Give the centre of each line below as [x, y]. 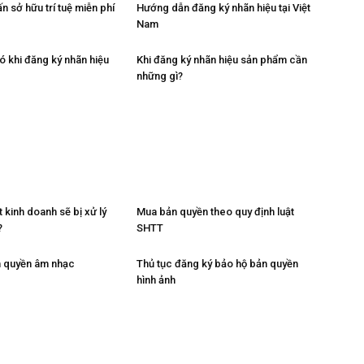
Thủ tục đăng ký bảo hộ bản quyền [217, 263]
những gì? [160, 76]
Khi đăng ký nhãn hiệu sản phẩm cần [222, 60]
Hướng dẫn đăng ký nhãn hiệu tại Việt [223, 8]
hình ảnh [156, 279]
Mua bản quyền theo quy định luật [215, 211]
